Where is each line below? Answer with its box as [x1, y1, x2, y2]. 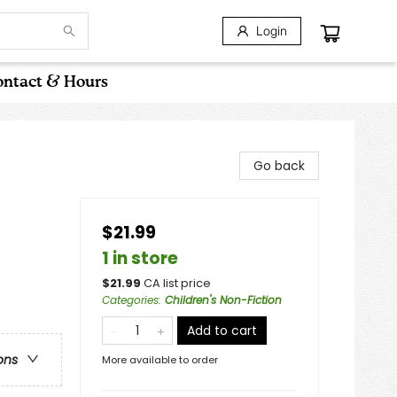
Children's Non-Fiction [165, 292, 282, 307]
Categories [102, 292, 159, 307]
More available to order [102, 353, 218, 367]
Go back [253, 157, 305, 175]
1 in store [102, 246, 178, 270]
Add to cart [187, 322, 257, 339]
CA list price [144, 276, 211, 291]
